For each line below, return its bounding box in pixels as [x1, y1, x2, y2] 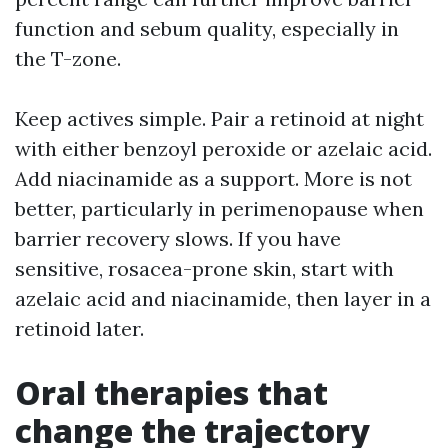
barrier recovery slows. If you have [15, 226, 341, 252]
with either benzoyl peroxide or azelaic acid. [15, 136, 432, 162]
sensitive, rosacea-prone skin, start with [15, 256, 394, 282]
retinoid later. [15, 316, 144, 342]
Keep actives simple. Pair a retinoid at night [15, 106, 424, 132]
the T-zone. [15, 46, 121, 72]
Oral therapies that [15, 371, 328, 415]
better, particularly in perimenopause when [15, 196, 424, 222]
